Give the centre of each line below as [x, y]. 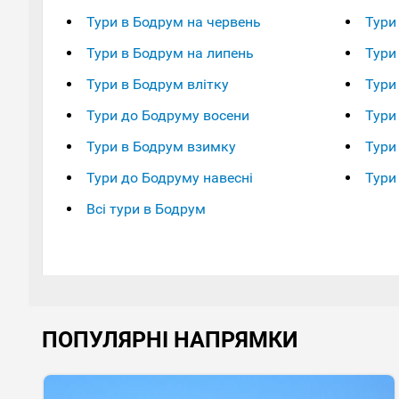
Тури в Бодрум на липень [170, 53]
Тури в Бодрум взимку [161, 146]
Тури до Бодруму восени [168, 115]
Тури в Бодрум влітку [158, 84]
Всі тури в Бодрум [146, 208]
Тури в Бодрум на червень [174, 21]
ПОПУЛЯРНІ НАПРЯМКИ [170, 339]
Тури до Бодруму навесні [170, 177]
